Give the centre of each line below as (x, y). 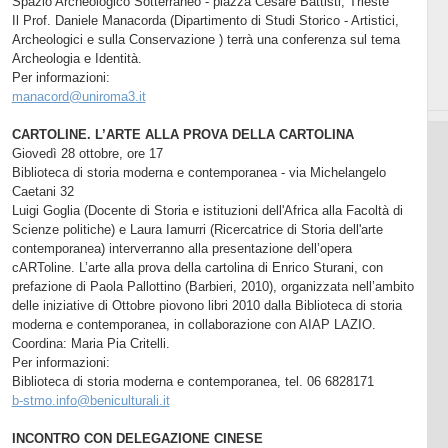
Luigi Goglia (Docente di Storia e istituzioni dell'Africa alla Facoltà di (207, 210)
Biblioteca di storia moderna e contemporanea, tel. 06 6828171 (192, 381)
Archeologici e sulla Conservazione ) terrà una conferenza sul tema (205, 39)
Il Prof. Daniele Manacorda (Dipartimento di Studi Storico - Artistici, (205, 20)
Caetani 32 (42, 191)
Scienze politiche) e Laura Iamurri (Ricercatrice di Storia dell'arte (197, 229)
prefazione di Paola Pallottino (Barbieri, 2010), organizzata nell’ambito (212, 286)
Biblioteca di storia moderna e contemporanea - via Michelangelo (198, 172)
